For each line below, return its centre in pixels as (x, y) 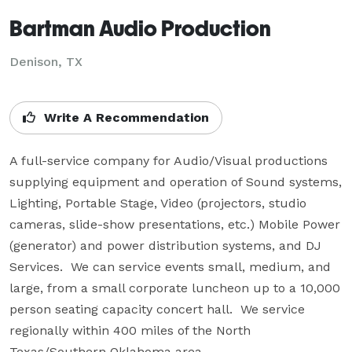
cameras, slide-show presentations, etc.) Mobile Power (175, 224)
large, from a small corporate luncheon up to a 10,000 (175, 288)
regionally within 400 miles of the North (130, 330)
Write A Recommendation (125, 117)
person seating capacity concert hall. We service (157, 309)
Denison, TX (46, 61)
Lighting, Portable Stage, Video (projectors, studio (158, 203)
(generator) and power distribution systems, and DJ (165, 245)
